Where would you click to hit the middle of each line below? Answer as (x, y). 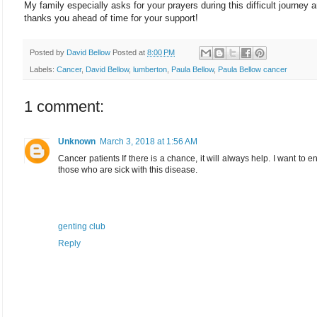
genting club (82, 227)
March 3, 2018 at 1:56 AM (149, 142)
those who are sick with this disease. (128, 170)
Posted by (48, 52)
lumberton (150, 70)
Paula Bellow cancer (253, 70)
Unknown (77, 142)
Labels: (43, 70)
